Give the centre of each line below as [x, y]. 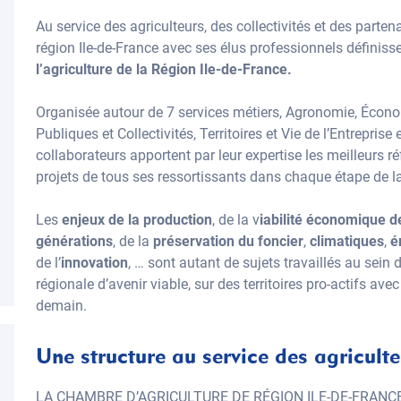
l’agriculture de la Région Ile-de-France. [164, 69]
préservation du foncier [228, 241]
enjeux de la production [135, 220]
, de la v [236, 220]
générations [74, 241]
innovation [94, 263]
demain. [61, 306]
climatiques [347, 241]
